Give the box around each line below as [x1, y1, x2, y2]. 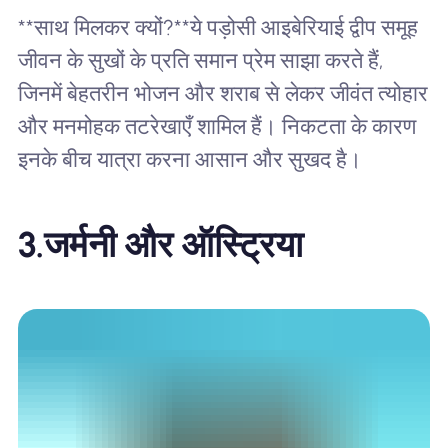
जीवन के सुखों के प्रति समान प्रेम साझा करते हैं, [17, 47, 383, 73]
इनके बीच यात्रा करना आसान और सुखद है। [17, 146, 362, 172]
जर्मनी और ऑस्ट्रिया [43, 223, 303, 267]
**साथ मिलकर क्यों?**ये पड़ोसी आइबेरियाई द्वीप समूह [17, 14, 418, 40]
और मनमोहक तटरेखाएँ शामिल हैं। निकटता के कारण [17, 113, 416, 139]
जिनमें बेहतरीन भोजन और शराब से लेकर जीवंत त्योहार [17, 80, 428, 106]
